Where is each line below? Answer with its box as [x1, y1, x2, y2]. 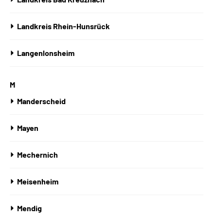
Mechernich [17, 150, 58, 159]
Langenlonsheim [17, 48, 74, 57]
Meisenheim [17, 177, 58, 186]
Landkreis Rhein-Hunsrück [17, 21, 110, 31]
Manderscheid [17, 96, 66, 106]
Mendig [17, 203, 42, 213]
